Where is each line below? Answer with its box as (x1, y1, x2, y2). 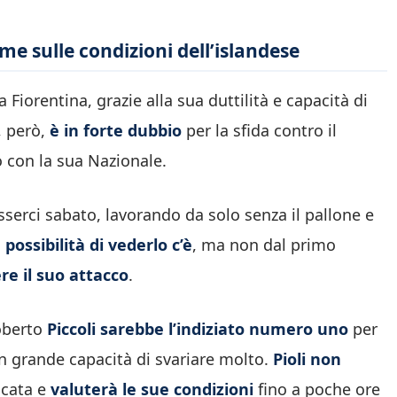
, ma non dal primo (192, 234, 336, 256)
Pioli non (273, 348, 341, 370)
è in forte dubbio (50, 120, 182, 142)
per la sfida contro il (182, 120, 337, 142)
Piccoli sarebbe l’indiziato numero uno (47, 318, 348, 340)
